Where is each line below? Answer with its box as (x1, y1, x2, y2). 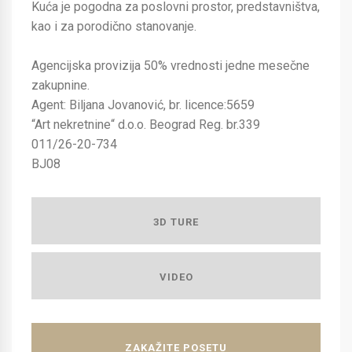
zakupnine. (31, 78, 90, 93)
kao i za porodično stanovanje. (31, 19, 196, 34)
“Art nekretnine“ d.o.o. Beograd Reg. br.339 (31, 117, 260, 132)
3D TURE (153, 216, 199, 228)
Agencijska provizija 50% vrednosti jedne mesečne (31, 58, 310, 73)
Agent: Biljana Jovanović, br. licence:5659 (31, 97, 255, 112)
